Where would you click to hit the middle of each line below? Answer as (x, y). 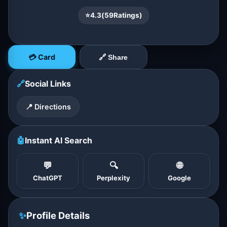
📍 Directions (48, 107)
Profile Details (58, 215)
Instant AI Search (59, 140)
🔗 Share (113, 57)
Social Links (48, 84)
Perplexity (113, 178)
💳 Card (42, 57)
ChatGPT (48, 178)
